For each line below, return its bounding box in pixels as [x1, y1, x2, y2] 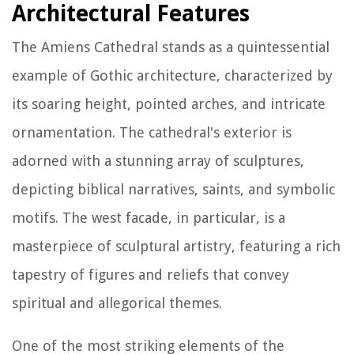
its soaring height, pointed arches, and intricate [12, 95, 326, 112]
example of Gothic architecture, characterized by [12, 66, 333, 84]
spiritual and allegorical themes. [12, 294, 222, 311]
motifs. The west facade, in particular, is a [12, 209, 285, 226]
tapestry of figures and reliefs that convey [12, 265, 289, 283]
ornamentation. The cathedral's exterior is [12, 123, 292, 141]
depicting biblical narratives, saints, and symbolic [12, 180, 335, 198]
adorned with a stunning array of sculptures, [12, 152, 304, 169]
